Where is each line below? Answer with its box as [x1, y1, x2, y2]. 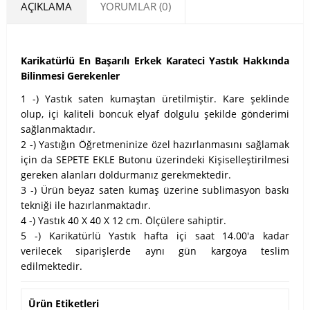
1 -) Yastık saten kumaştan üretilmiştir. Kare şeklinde [21, 92, 289, 106]
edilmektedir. [21, 259, 82, 273]
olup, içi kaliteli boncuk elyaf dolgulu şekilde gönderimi [21, 107, 289, 121]
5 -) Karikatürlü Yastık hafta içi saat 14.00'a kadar [21, 229, 289, 243]
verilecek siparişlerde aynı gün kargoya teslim [21, 244, 289, 258]
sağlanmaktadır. [21, 122, 95, 136]
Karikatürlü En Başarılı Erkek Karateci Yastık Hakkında [21, 53, 289, 67]
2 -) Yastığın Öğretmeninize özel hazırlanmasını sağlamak [21, 138, 289, 152]
